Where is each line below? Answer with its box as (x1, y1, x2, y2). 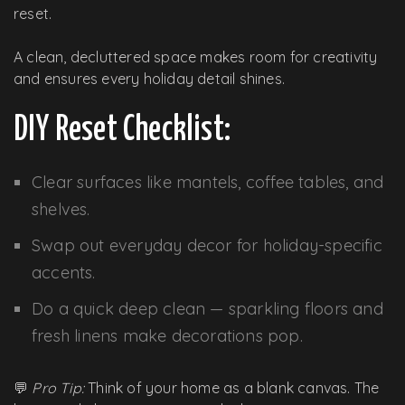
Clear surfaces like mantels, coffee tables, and (32, 171, 384, 193)
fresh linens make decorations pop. (32, 325, 303, 346)
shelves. (32, 198, 90, 220)
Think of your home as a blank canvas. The (84, 378, 380, 397)
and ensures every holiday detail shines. (14, 69, 285, 88)
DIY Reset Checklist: (14, 113, 231, 147)
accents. (32, 261, 96, 283)
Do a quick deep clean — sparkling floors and (32, 297, 383, 319)
